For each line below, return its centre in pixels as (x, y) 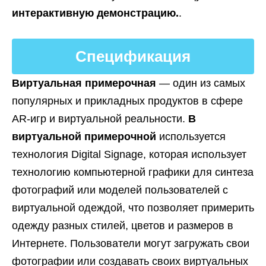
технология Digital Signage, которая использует (129, 154)
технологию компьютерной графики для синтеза (133, 172)
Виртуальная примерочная (85, 83)
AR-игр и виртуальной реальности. (100, 119)
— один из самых (202, 83)
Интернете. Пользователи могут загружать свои (131, 243)
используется (192, 137)
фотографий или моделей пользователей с (120, 190)
